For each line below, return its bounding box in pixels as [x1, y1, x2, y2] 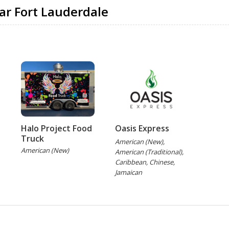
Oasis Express [114, 123, 169, 134]
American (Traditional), [114, 147, 184, 156]
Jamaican [114, 168, 142, 177]
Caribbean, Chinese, [114, 157, 175, 167]
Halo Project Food [21, 123, 93, 134]
